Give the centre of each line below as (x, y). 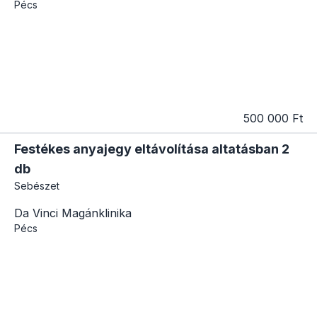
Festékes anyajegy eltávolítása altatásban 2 (152, 149)
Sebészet (37, 185)
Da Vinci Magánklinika (73, 213)
